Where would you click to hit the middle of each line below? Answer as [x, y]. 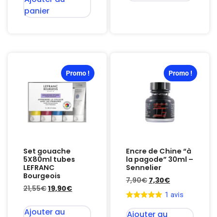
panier [37, 11]
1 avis [174, 194]
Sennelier [144, 168]
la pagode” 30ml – [160, 160]
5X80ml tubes [49, 160]
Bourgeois [42, 176]
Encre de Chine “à [159, 151]
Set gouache [47, 151]
